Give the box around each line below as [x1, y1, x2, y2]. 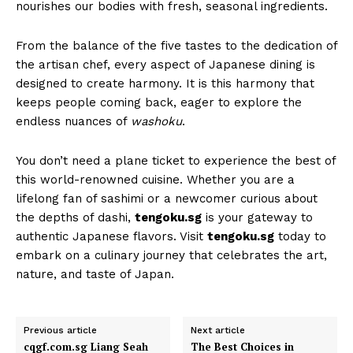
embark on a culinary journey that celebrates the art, [16, 247, 327, 262]
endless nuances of [16, 113, 131, 128]
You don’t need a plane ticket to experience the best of [16, 153, 336, 168]
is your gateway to [202, 210, 313, 225]
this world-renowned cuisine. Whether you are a [16, 172, 295, 187]
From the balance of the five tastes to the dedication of [16, 38, 337, 53]
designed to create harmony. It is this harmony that [16, 76, 314, 91]
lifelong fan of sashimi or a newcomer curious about [16, 191, 318, 206]
